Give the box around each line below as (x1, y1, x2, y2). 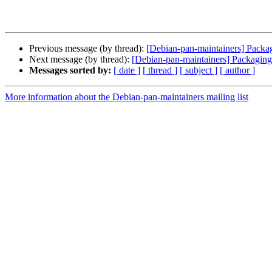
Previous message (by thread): (29, 43, 146, 54)
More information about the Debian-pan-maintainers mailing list (5, 92, 248, 103)
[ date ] (114, 65, 140, 76)
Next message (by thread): (29, 54, 132, 65)
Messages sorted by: (29, 65, 111, 76)
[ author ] (220, 65, 255, 76)
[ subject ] (180, 65, 217, 76)
